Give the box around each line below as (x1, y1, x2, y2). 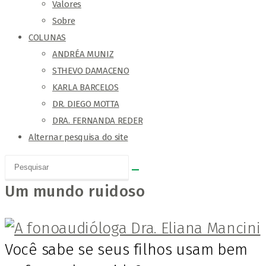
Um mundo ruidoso (5, 182, 145, 201)
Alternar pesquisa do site (28, 132, 128, 142)
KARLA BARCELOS (52, 82, 119, 93)
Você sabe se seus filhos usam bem (5, 240, 248, 259)
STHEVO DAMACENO (52, 65, 129, 76)
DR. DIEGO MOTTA (52, 99, 119, 109)
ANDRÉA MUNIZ (52, 49, 114, 59)
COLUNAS (28, 32, 66, 43)
